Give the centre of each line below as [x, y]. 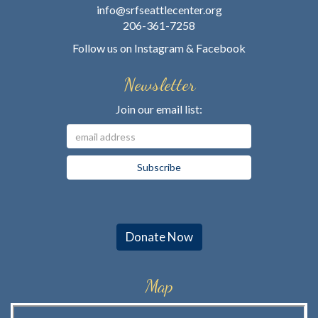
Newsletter [159, 84]
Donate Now [159, 237]
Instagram [159, 48]
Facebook [221, 48]
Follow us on [103, 48]
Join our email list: [159, 109]
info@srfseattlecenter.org [159, 10]
